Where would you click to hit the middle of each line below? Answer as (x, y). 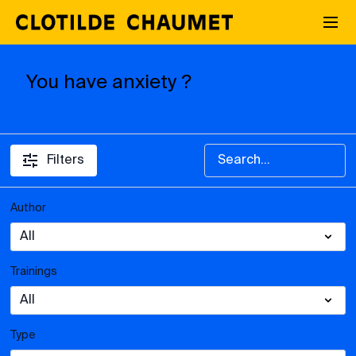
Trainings (34, 272)
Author (29, 208)
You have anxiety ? (109, 83)
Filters (66, 161)
